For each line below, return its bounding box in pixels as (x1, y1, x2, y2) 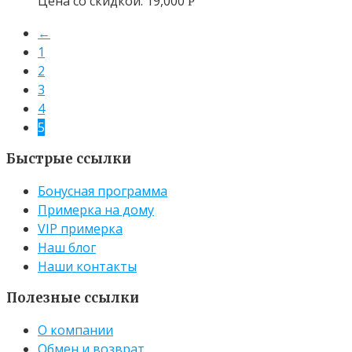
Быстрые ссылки (6, 149, 131, 167)
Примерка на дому (38, 200, 154, 218)
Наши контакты (38, 257, 137, 275)
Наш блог (38, 238, 96, 256)
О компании (38, 321, 113, 339)
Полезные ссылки (6, 288, 139, 306)
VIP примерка (38, 219, 123, 237)
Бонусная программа (38, 181, 167, 200)
